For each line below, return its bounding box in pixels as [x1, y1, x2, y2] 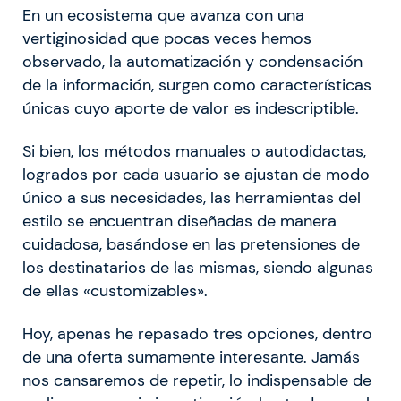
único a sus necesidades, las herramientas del [22, 187, 361, 208]
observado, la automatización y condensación [22, 51, 363, 72]
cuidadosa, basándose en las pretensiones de [22, 234, 360, 254]
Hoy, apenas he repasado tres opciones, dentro [22, 323, 372, 344]
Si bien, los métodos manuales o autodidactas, [22, 141, 366, 161]
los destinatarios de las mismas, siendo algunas [22, 257, 373, 277]
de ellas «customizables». [22, 280, 208, 301]
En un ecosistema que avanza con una [22, 4, 304, 25]
